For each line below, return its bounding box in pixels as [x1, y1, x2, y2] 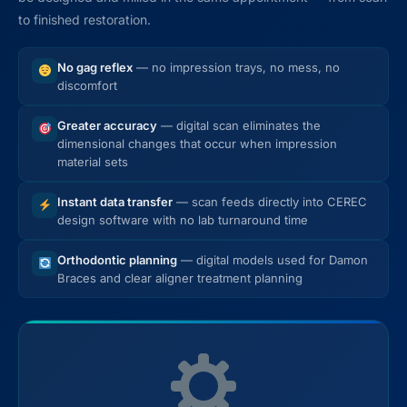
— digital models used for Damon [177, 252, 368, 267]
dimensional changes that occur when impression [57, 135, 337, 151]
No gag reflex [57, 59, 133, 74]
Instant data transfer [57, 194, 173, 209]
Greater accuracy [57, 117, 157, 133]
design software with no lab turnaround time [57, 212, 308, 227]
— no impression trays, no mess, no [133, 59, 340, 74]
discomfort [57, 77, 117, 93]
